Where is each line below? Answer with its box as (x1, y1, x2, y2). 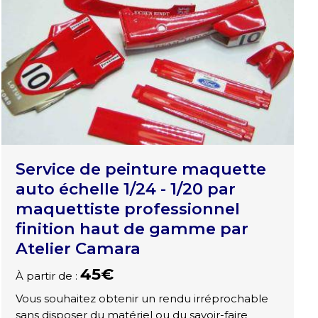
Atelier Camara (16, 238, 141, 259)
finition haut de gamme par (16, 219, 249, 239)
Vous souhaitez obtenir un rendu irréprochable (16, 292, 269, 306)
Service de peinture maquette (16, 159, 267, 180)
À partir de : (16, 269, 81, 283)
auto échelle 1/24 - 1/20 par (16, 179, 236, 199)
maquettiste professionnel (16, 199, 241, 219)
